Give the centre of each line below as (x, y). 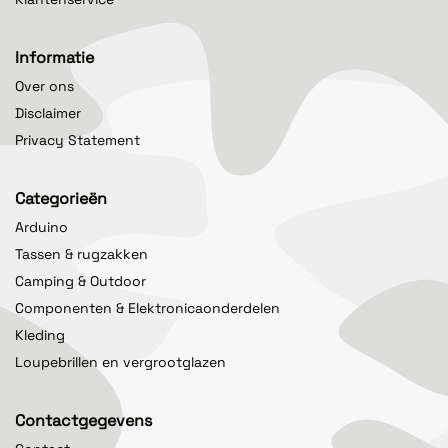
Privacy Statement (77, 139)
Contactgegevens (83, 420)
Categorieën (61, 198)
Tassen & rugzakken (81, 253)
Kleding (40, 334)
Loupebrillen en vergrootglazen (120, 361)
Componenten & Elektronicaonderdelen (147, 307)
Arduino (41, 226)
